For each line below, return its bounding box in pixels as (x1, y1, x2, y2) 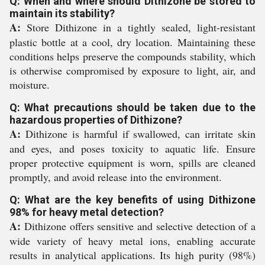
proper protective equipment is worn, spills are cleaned (9, 156, 256, 170)
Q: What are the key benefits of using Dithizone (9, 193, 256, 206)
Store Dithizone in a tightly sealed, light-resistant (21, 20, 256, 35)
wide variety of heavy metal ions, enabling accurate (9, 234, 256, 248)
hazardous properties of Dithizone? (9, 114, 182, 127)
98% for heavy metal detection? (9, 206, 164, 219)
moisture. (9, 77, 50, 92)
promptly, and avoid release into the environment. (9, 170, 222, 185)
